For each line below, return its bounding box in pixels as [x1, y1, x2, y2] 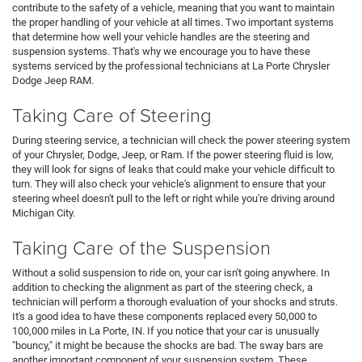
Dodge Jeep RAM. [12, 74, 94, 87]
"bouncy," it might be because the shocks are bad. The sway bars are [12, 339, 323, 352]
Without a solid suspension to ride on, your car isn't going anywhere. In [12, 267, 330, 280]
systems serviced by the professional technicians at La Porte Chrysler [12, 60, 330, 73]
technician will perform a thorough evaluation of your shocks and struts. [12, 296, 338, 309]
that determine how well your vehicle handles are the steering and [12, 31, 309, 44]
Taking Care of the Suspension [12, 234, 271, 261]
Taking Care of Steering [12, 101, 212, 128]
